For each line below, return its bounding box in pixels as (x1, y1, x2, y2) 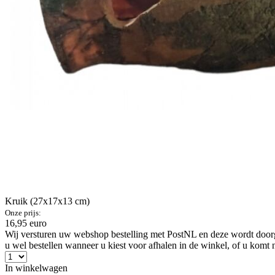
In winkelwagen (5, 263, 68, 273)
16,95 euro (5, 218, 47, 228)
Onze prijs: (5, 208, 41, 217)
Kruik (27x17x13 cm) (5, 196, 90, 206)
